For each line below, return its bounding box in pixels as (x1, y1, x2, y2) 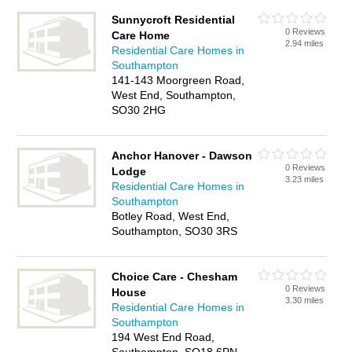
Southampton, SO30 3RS (112, 225, 238, 237)
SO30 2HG (112, 104, 167, 116)
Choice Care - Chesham (112, 270, 238, 283)
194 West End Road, (112, 331, 215, 343)
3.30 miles (285, 295, 324, 305)
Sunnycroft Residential (112, 13, 236, 26)
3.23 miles (285, 174, 324, 184)
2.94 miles (285, 38, 324, 48)
